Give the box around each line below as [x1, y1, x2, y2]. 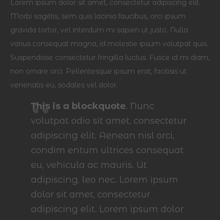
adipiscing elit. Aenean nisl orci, [31, 130, 174, 141]
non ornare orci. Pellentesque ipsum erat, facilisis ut [10, 67, 187, 76]
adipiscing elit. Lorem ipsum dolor [31, 203, 184, 215]
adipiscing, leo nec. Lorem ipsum [31, 174, 178, 185]
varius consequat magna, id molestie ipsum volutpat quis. [10, 39, 208, 48]
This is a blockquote [31, 100, 126, 111]
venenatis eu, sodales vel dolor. [10, 81, 118, 89]
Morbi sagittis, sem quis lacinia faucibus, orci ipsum [10, 12, 186, 21]
